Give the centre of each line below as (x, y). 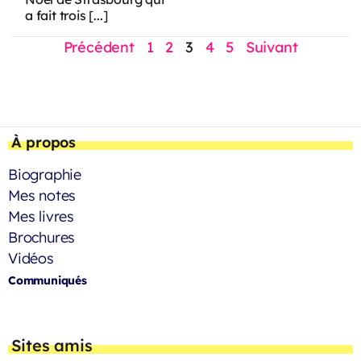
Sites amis (52, 345)
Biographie (45, 174)
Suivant (272, 47)
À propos (43, 142)
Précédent (99, 47)
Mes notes (42, 195)
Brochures (42, 237)
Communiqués (48, 280)
